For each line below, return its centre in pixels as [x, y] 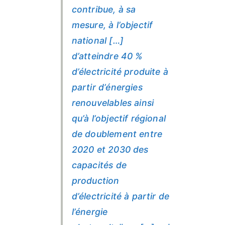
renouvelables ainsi [113, 103]
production [95, 181]
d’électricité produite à [120, 72]
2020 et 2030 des [110, 150]
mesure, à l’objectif [112, 25]
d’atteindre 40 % [107, 56]
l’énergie [90, 212]
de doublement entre [117, 134]
